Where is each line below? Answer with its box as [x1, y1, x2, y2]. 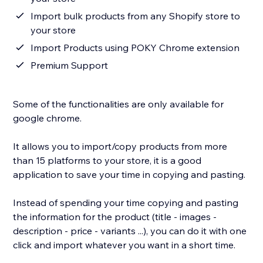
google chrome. [13, 112, 82, 124]
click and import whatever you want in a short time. [13, 239, 236, 251]
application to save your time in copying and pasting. [13, 168, 246, 181]
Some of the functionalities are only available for [13, 98, 224, 110]
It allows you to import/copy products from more [13, 140, 228, 153]
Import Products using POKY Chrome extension [31, 42, 240, 54]
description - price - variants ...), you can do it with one [13, 225, 247, 237]
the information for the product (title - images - [13, 211, 217, 223]
